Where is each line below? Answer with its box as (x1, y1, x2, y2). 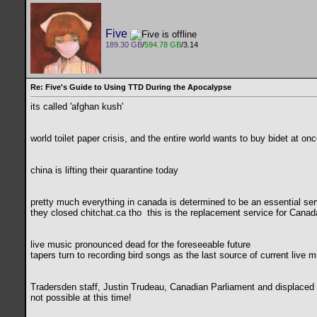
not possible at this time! (30, 292, 132, 304)
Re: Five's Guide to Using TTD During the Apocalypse (30, 83, 231, 91)
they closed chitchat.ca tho (30, 207, 144, 219)
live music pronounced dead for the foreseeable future (30, 239, 250, 250)
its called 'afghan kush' (30, 101, 126, 113)
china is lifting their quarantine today (30, 165, 181, 176)
